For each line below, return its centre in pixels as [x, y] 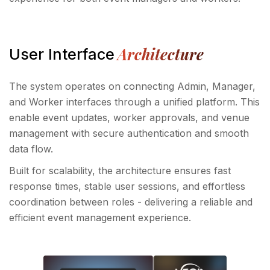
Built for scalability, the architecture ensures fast [120, 171]
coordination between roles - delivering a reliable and [131, 202]
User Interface [62, 55]
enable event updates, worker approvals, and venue [129, 118]
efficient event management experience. [100, 218]
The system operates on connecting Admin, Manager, [132, 86]
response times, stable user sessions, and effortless [127, 187]
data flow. [31, 149]
